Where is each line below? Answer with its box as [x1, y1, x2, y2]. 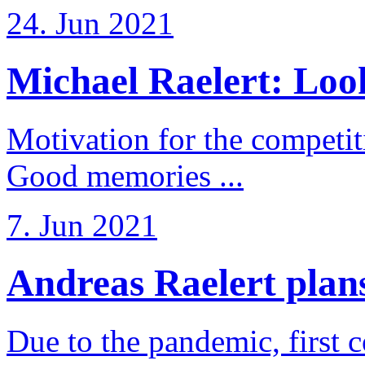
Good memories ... [7, 157, 244, 193]
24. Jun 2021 [7, 5, 174, 41]
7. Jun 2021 [7, 207, 157, 243]
